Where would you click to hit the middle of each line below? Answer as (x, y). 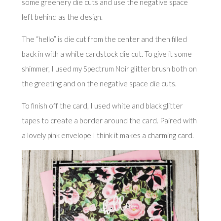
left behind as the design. (62, 17)
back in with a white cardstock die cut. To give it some (107, 54)
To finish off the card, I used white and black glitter (102, 105)
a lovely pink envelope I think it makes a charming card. (108, 135)
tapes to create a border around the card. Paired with (109, 120)
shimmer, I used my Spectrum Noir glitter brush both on (109, 68)
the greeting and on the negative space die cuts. (99, 83)
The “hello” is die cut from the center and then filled (104, 39)
